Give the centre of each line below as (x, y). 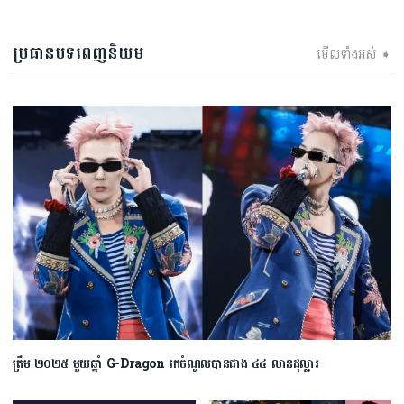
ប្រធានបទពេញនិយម (78, 54)
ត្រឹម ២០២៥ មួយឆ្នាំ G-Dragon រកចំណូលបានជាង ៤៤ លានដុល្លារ (166, 364)
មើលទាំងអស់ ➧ (354, 55)
